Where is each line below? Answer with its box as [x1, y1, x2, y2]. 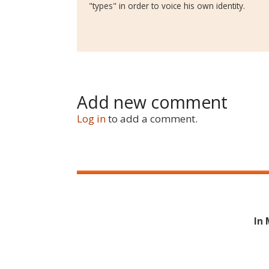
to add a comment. [108, 111, 198, 125]
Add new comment [77, 90, 228, 113]
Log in [77, 111, 106, 125]
